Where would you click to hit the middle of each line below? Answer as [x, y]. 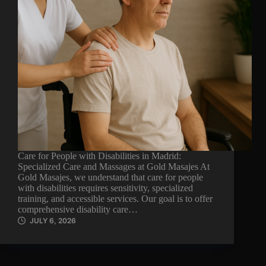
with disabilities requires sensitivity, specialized [105, 188]
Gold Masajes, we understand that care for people [110, 178]
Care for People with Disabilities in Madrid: [99, 156]
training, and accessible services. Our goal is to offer [115, 199]
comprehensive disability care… [78, 210]
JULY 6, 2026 [53, 221]
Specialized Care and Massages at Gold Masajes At [114, 167]
